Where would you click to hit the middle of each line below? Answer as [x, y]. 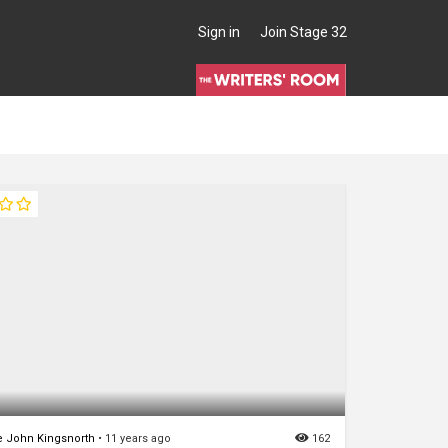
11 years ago [138, 438]
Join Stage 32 [303, 32]
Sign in [219, 32]
